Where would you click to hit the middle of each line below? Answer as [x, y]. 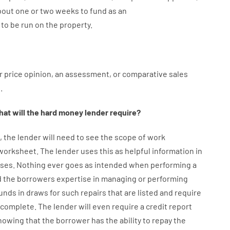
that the [40, 220]
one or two [34, 11]
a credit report [166, 206]
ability [130, 220]
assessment [87, 74]
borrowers [36, 178]
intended [111, 165]
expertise [74, 178]
